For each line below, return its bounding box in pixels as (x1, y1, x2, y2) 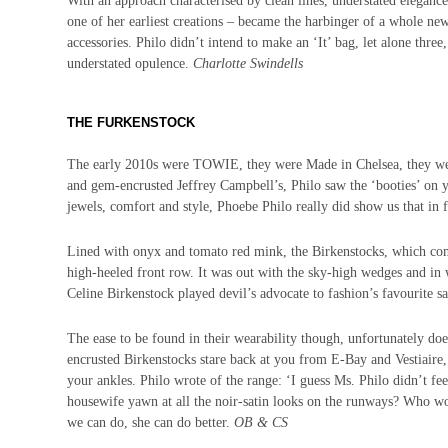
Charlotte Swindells (193, 55, 304, 71)
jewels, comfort (67, 198, 160, 214)
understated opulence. (67, 55, 194, 71)
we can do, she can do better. (67, 414, 235, 430)
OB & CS (234, 414, 289, 430)
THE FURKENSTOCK (67, 114, 196, 130)
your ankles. (67, 372, 141, 388)
